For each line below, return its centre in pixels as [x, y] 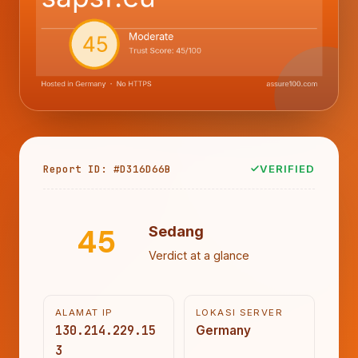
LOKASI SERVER [239, 312]
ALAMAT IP [84, 312]
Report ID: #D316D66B [107, 169]
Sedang [176, 231]
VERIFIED [287, 168]
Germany [223, 330]
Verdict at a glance [199, 256]
